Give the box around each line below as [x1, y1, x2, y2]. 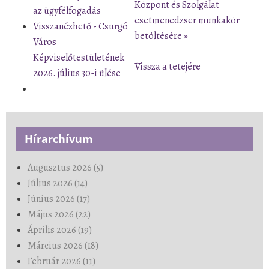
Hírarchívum [25, 131, 93, 146]
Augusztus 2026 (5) [28, 160, 103, 174]
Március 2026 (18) [28, 238, 98, 252]
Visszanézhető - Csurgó [33, 19, 128, 33]
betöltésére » [134, 29, 188, 43]
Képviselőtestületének [33, 50, 124, 64]
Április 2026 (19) [28, 223, 92, 237]
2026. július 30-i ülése [33, 66, 121, 80]
